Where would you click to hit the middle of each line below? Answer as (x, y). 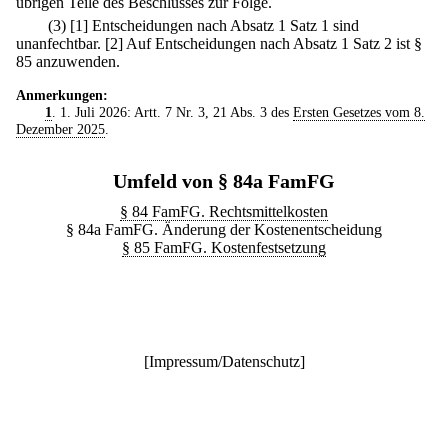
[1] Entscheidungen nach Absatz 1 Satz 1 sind (214, 25)
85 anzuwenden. (68, 61)
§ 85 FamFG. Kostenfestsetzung (224, 247)
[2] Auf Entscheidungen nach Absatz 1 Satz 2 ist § (263, 43)
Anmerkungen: (62, 94)
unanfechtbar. (58, 43)
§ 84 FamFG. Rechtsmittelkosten (224, 211)
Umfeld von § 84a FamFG (224, 180)
